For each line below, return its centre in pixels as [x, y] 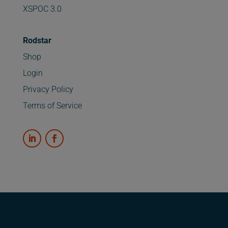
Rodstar [37, 41]
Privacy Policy [48, 90]
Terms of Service [52, 106]
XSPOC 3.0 [42, 9]
